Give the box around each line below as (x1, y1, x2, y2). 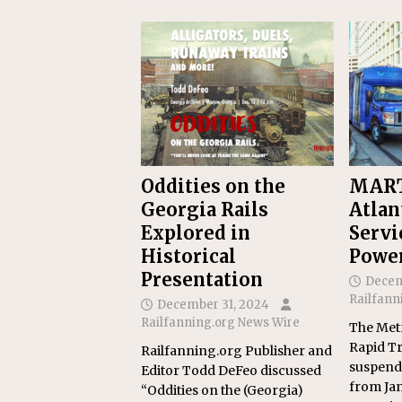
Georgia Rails (141, 198, 268, 222)
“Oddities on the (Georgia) (141, 382, 303, 399)
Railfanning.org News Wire (141, 315, 300, 331)
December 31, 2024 (157, 297, 269, 313)
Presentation (141, 268, 263, 292)
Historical (141, 245, 236, 268)
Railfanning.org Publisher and (141, 343, 332, 360)
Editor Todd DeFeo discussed (141, 363, 321, 380)
